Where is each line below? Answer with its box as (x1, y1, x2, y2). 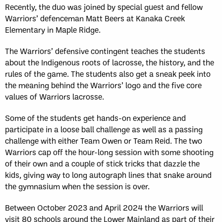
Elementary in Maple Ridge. (5, 24, 101, 35)
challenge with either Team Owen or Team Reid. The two (5, 135, 202, 146)
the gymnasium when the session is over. (5, 181, 150, 191)
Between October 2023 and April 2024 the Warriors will (5, 202, 203, 213)
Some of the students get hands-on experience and (5, 112, 186, 123)
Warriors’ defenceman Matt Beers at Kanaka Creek (5, 13, 185, 23)
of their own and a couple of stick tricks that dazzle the (5, 158, 200, 168)
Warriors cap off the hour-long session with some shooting (5, 147, 214, 157)
